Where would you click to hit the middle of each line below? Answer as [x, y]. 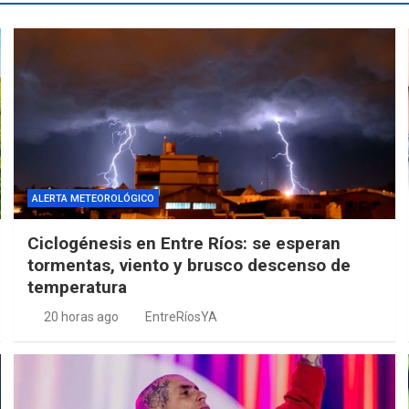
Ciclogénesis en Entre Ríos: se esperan [184, 243]
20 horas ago [81, 316]
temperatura [78, 287]
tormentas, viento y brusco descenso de [189, 265]
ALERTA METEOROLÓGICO [94, 198]
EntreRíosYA [182, 316]
